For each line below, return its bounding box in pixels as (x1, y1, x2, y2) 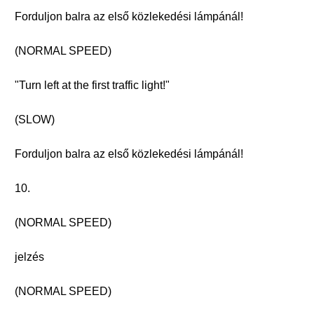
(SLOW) (15, 114, 55, 125)
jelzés (15, 251, 44, 263)
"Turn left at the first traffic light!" (15, 79, 170, 91)
